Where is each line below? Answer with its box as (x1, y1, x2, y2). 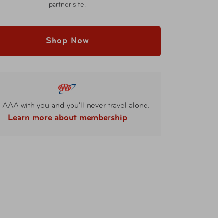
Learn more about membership (7, 113, 127, 123)
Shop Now (45, 36, 89, 46)
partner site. (49, 1, 86, 9)
